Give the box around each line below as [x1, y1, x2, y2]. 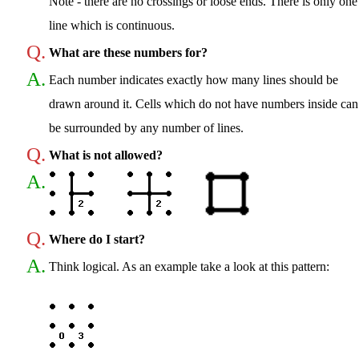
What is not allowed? [49, 147, 163, 162]
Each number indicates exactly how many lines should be [49, 72, 338, 87]
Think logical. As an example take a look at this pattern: [49, 259, 329, 273]
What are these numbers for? [49, 45, 208, 59]
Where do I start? [49, 232, 145, 246]
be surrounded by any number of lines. [49, 120, 244, 135]
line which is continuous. [49, 18, 175, 32]
